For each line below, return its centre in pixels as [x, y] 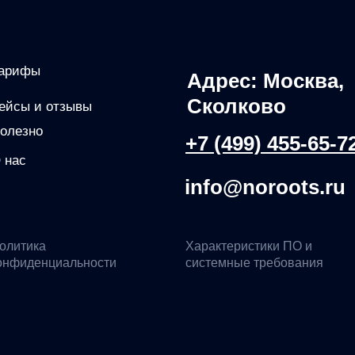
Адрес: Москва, [265, 81]
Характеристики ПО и [249, 246]
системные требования [254, 263]
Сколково [237, 106]
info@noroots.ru [265, 187]
